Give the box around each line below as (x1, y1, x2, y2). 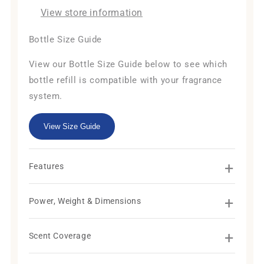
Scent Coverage (28, 231, 91, 241)
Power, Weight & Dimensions (28, 196, 141, 206)
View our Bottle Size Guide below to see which (28, 59, 227, 70)
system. (28, 91, 63, 102)
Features (28, 161, 64, 171)
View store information (40, 7, 143, 19)
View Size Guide (43, 122, 100, 131)
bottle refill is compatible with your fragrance (28, 75, 223, 86)
